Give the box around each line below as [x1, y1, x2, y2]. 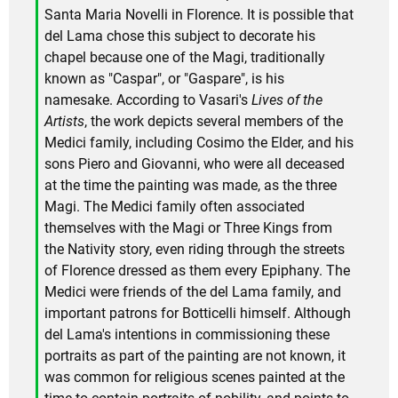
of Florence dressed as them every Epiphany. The [44, 262, 350, 280]
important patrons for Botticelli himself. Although [44, 305, 351, 322]
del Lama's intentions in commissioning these [44, 326, 330, 344]
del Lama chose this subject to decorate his [44, 28, 315, 45]
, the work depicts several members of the [84, 113, 343, 131]
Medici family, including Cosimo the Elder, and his [44, 134, 354, 152]
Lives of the [251, 92, 322, 109]
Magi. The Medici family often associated [44, 198, 305, 216]
